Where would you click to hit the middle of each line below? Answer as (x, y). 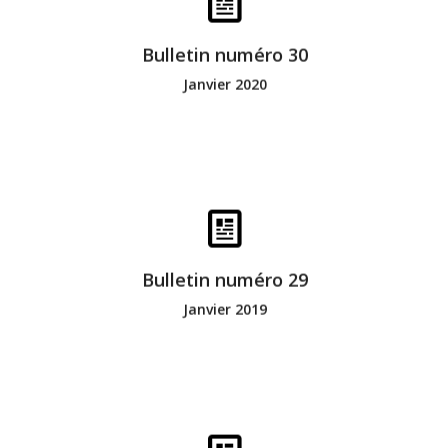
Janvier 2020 (224, 84)
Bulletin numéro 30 (224, 54)
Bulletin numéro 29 (224, 279)
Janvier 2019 (224, 309)
